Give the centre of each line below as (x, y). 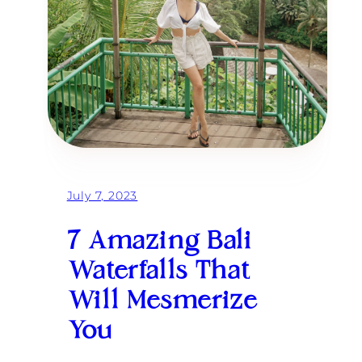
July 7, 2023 (102, 196)
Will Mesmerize (162, 303)
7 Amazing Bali (159, 244)
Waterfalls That (158, 274)
